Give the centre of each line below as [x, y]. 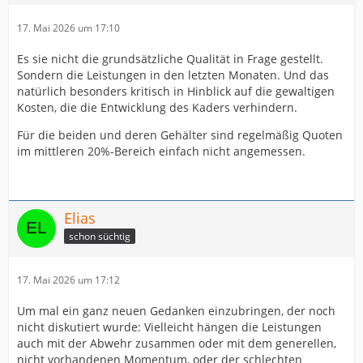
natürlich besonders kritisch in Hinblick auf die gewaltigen [176, 91]
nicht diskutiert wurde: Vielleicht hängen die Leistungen [169, 327]
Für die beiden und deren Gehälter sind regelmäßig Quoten [180, 135]
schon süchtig [100, 237]
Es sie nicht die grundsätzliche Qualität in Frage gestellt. [170, 58]
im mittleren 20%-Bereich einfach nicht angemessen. [161, 151]
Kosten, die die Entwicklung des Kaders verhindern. [157, 107]
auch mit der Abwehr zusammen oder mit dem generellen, [177, 343]
